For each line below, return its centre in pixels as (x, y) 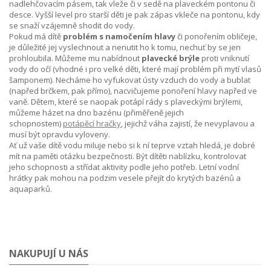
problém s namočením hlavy (119, 36)
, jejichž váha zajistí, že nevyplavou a (188, 123)
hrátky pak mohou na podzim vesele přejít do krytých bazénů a (125, 178)
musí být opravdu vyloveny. (60, 134)
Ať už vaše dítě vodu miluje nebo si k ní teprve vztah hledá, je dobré (132, 145)
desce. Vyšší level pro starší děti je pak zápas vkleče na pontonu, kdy (135, 15)
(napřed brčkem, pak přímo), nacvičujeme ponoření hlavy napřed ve (133, 91)
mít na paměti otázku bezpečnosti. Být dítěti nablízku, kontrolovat (128, 156)
